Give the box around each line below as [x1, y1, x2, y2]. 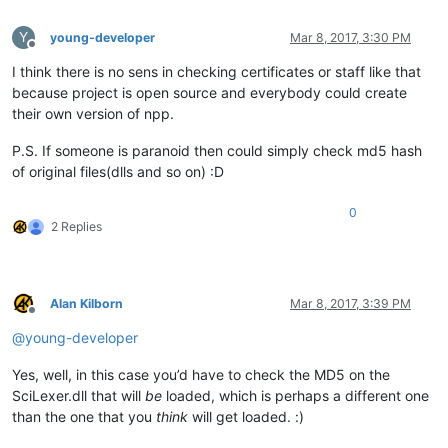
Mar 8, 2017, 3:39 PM [290, 295, 411, 311]
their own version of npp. [12, 104, 174, 122]
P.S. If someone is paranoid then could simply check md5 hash [12, 141, 422, 159]
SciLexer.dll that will [12, 386, 145, 404]
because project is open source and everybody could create [12, 83, 407, 101]
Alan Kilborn [50, 295, 123, 311]
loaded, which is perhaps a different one [162, 386, 429, 404]
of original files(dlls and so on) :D [12, 162, 224, 180]
